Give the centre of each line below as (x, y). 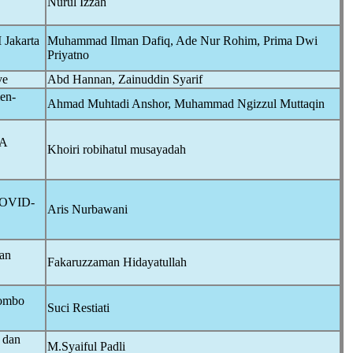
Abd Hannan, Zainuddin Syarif (125, 79)
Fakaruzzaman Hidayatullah (117, 262)
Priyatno (68, 55)
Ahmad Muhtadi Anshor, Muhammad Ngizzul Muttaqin (186, 104)
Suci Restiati (78, 308)
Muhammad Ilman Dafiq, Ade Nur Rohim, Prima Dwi (182, 41)
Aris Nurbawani (87, 209)
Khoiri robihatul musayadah (117, 149)
